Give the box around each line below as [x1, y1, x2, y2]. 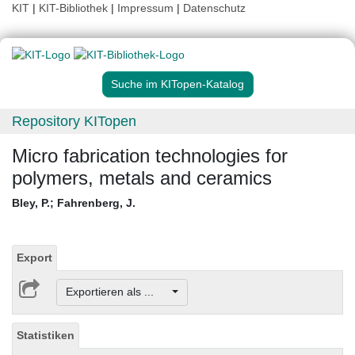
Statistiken [17, 328, 74, 342]
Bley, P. [12, 197, 50, 210]
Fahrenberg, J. [57, 197, 136, 210]
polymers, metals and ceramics [12, 167, 272, 189]
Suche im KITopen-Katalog [111, 78, 244, 91]
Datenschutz [183, 2, 246, 14]
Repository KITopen [12, 113, 136, 130]
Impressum [117, 2, 174, 14]
